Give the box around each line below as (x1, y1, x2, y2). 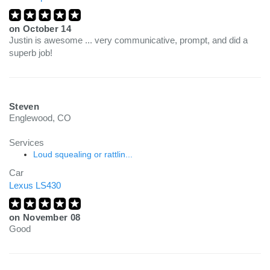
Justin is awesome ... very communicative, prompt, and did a (9, 35, 248, 45)
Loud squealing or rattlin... (33, 149, 133, 159)
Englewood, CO (9, 113, 71, 123)
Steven (9, 101, 39, 111)
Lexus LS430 (9, 180, 61, 190)
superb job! (9, 48, 52, 58)
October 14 (22, 24, 71, 34)
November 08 (22, 212, 81, 222)
